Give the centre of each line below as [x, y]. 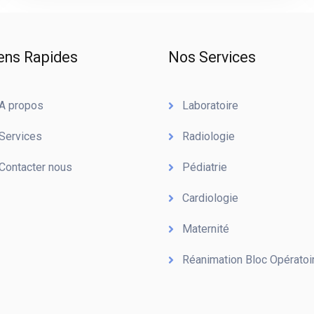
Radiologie [208, 136]
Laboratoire [210, 105]
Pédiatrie [204, 167]
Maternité [205, 229]
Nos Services [212, 58]
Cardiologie [210, 198]
